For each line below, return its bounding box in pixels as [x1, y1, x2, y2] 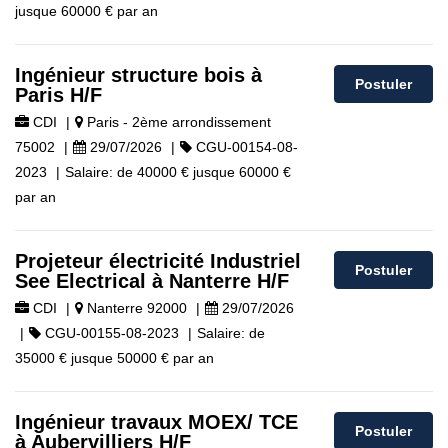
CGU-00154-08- [192, 139, 298, 155]
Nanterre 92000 [83, 300, 187, 316]
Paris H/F [15, 84, 102, 106]
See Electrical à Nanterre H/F [15, 270, 289, 292]
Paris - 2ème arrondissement [83, 114, 271, 130]
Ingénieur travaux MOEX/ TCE [15, 411, 298, 433]
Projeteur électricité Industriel [15, 250, 301, 272]
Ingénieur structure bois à [15, 64, 262, 86]
